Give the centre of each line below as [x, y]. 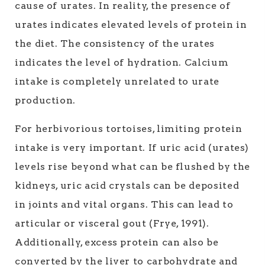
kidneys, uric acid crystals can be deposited [127, 185]
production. [46, 100]
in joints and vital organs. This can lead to [124, 204]
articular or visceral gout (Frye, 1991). [112, 223]
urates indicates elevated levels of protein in [131, 25]
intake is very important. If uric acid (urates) [132, 148]
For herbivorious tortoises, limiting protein [129, 129]
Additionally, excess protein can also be [117, 242]
